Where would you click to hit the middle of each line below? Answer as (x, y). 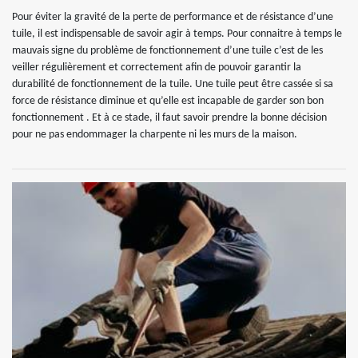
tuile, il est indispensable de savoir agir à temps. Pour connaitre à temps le (177, 34)
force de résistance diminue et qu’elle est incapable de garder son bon (168, 101)
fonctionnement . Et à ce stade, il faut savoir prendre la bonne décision (169, 118)
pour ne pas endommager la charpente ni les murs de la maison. (155, 135)
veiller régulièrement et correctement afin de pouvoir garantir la (157, 68)
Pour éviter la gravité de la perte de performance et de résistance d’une (173, 18)
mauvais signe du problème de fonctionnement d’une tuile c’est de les (167, 51)
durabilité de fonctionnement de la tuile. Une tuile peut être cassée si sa (173, 85)
